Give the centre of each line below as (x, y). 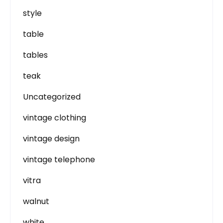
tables (35, 55)
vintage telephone (59, 160)
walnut (36, 201)
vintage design (51, 139)
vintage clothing (55, 118)
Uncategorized (52, 97)
